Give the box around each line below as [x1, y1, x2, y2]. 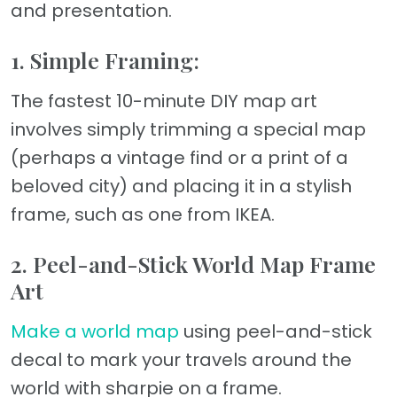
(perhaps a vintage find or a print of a [11, 144, 348, 170]
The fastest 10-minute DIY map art [11, 88, 317, 113]
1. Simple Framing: [11, 44, 199, 74]
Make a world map [11, 318, 179, 344]
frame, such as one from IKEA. [11, 201, 275, 227]
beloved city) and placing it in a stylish [11, 173, 352, 198]
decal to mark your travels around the [11, 346, 352, 372]
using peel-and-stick [179, 318, 372, 344]
